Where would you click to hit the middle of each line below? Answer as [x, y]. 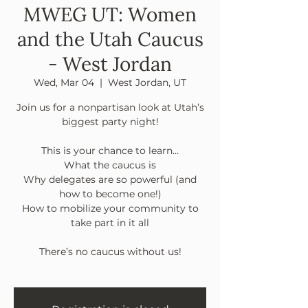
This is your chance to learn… [110, 151]
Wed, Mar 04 [64, 83]
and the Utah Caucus [110, 40]
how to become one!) [110, 194]
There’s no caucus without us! [110, 252]
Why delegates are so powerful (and [110, 180]
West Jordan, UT [147, 83]
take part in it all [110, 223]
